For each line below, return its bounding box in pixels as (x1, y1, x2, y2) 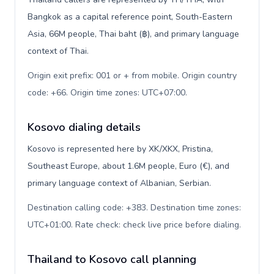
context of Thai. (28, 45, 89, 57)
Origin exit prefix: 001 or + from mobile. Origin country (28, 70, 237, 81)
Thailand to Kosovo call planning (28, 252, 196, 267)
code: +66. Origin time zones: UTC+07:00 (28, 87, 185, 98)
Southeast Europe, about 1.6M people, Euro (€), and (28, 160, 229, 172)
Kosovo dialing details (28, 120, 141, 135)
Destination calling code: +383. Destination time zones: (28, 202, 241, 213)
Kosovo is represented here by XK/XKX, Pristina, (28, 143, 213, 155)
